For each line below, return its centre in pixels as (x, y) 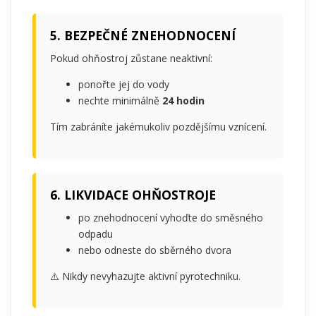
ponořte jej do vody (124, 84)
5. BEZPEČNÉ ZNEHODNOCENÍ (143, 35)
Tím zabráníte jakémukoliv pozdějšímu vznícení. (158, 126)
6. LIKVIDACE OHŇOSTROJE (133, 194)
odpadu (96, 233)
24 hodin (183, 100)
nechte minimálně (120, 100)
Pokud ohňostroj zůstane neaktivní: (131, 58)
